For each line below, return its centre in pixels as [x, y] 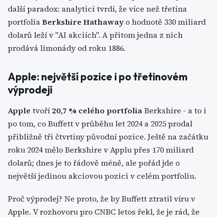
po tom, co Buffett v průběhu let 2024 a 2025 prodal [100, 124]
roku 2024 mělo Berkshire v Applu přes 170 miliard [101, 150]
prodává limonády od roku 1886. [67, 48]
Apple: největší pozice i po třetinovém [98, 77]
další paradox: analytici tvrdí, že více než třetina [97, 9]
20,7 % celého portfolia [97, 110]
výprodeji [30, 90]
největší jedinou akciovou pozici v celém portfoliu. [102, 176]
